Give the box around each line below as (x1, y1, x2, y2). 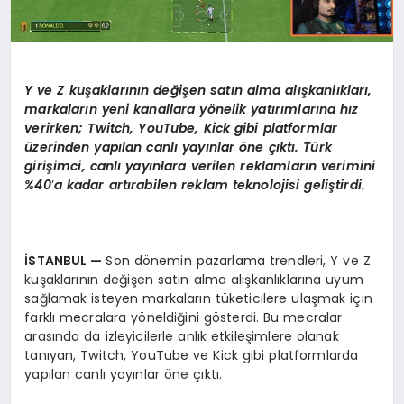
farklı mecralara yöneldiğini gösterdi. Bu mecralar (24, 308, 343, 326)
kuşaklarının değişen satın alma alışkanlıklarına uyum (24, 270, 363, 289)
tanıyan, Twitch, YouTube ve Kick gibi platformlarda (24, 345, 359, 364)
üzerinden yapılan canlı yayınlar (24, 137, 240, 156)
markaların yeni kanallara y (24, 99, 207, 118)
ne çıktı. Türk (247, 137, 332, 156)
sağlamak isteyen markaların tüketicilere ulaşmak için (24, 289, 372, 308)
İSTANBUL (24, 251, 91, 270)
